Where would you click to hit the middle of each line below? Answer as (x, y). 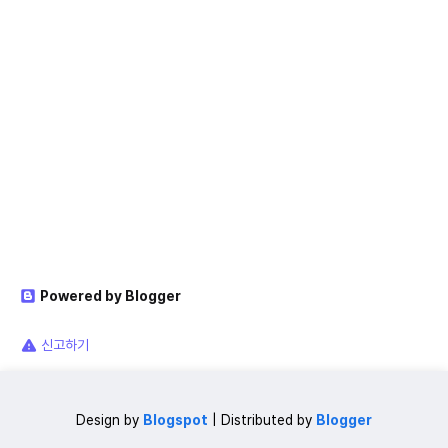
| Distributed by (262, 419)
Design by (109, 419)
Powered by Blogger (110, 295)
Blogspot (175, 419)
